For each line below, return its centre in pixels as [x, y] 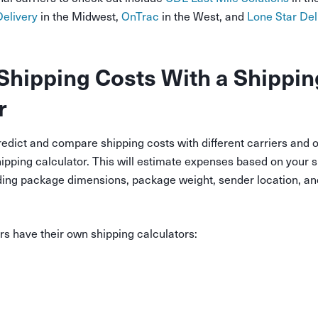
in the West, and [203, 16]
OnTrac [140, 16]
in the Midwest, [79, 16]
